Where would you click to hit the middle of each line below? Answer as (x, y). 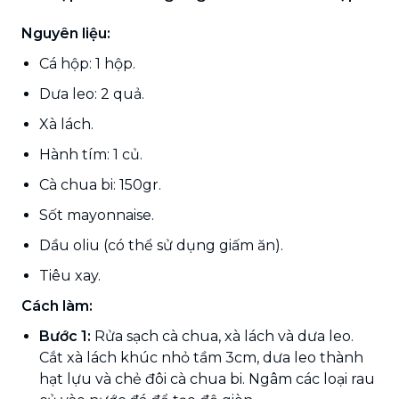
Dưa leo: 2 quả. (92, 94)
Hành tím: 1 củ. (91, 154)
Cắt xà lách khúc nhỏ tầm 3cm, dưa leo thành (201, 357)
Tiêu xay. (70, 275)
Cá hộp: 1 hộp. (87, 63)
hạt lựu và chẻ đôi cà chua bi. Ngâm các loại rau (207, 379)
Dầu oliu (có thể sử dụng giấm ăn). (161, 245)
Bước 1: (65, 336)
